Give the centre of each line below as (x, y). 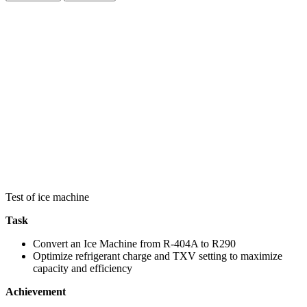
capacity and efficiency (83, 268)
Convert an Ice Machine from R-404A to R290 (134, 243)
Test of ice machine (47, 197)
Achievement (36, 291)
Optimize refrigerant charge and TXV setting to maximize (158, 256)
